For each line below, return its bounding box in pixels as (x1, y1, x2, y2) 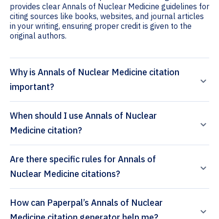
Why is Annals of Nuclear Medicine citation (10, 66, 179, 78)
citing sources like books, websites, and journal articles (10, 11, 204, 22)
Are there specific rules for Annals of (10, 153, 156, 165)
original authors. (10, 31, 66, 41)
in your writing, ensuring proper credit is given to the (10, 21, 192, 31)
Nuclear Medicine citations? (10, 168, 120, 180)
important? (10, 81, 54, 93)
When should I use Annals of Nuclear (10, 110, 157, 122)
